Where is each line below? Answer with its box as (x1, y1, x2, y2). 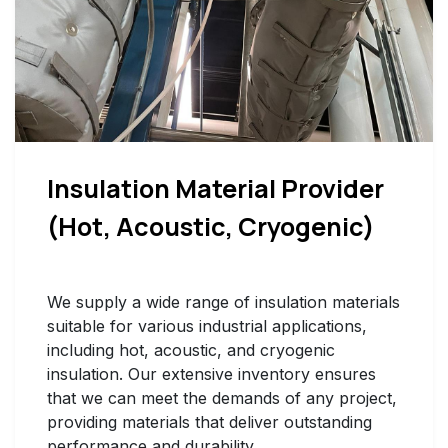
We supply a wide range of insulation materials (47, 291, 400, 312)
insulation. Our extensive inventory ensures (47, 363, 376, 384)
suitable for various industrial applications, (47, 315, 367, 336)
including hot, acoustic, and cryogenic (47, 339, 335, 360)
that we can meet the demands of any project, (47, 387, 397, 408)
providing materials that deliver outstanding (47, 411, 372, 432)
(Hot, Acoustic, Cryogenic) (47, 208, 375, 244)
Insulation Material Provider (47, 170, 394, 206)
